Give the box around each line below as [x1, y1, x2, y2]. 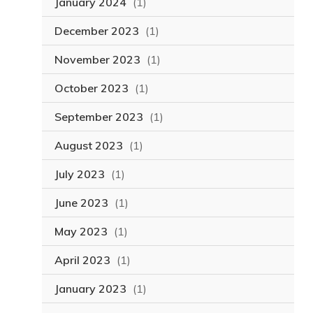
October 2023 [54, 81, 129, 96]
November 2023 [54, 52, 140, 67]
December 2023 [54, 24, 139, 38]
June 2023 [54, 196, 108, 210]
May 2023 [54, 224, 108, 239]
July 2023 [54, 167, 105, 182]
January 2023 [54, 282, 126, 296]
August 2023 [54, 138, 123, 153]
